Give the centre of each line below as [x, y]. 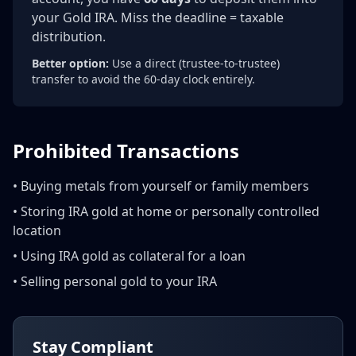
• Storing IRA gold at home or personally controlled [166, 211]
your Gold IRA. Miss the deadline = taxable [158, 17]
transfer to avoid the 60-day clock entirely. [143, 79]
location [37, 230]
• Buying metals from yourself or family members [161, 186]
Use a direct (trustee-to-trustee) [194, 63]
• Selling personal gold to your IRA [115, 281]
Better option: [70, 63]
